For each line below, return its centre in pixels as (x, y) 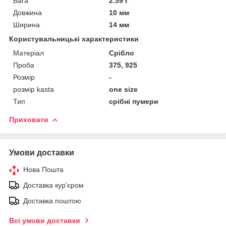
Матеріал (29, 53)
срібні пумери (134, 101)
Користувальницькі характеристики (74, 39)
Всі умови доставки (45, 220)
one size (124, 89)
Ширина (26, 24)
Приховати (29, 119)
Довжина (27, 12)
